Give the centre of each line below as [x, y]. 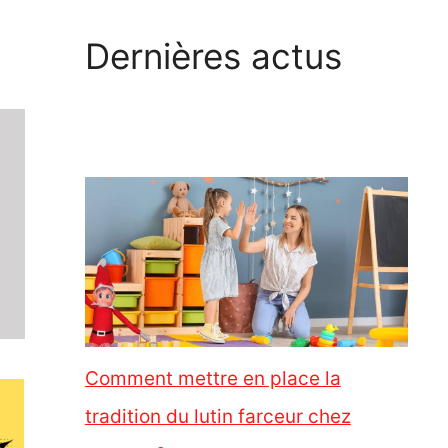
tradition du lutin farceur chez [217, 416]
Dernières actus [213, 56]
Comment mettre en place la [212, 378]
